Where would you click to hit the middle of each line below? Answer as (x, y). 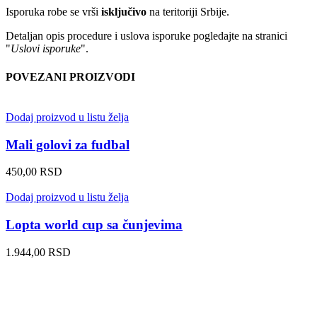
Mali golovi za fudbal (68, 144)
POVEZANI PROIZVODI (70, 76)
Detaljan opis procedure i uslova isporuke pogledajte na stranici (146, 36)
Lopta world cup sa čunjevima (94, 224)
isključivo (124, 12)
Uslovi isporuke (46, 49)
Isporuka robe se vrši (53, 12)
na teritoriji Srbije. (188, 12)
